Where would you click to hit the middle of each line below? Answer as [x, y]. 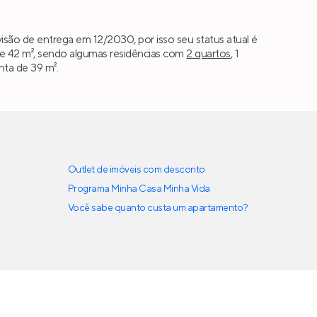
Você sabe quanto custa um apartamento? [158, 208]
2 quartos [208, 53]
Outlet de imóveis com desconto [137, 170]
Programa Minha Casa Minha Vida [139, 189]
